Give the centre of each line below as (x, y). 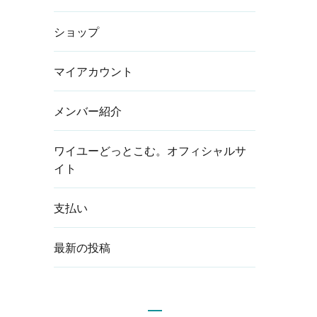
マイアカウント (93, 71)
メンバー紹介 (88, 110)
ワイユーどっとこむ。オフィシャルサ (150, 150)
